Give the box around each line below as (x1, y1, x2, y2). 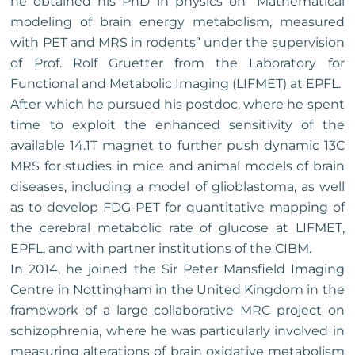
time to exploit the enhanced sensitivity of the (10, 117, 345, 133)
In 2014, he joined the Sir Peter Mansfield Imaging (10, 261, 345, 277)
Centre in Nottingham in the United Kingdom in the (10, 282, 345, 298)
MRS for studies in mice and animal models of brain (10, 158, 345, 174)
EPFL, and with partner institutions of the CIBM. (10, 241, 312, 257)
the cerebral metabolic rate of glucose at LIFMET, (10, 220, 345, 236)
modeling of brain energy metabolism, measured (10, 14, 345, 30)
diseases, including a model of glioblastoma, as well (10, 179, 345, 195)
